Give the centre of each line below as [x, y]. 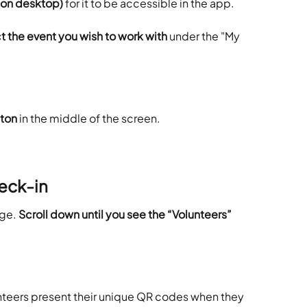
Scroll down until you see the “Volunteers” [126, 214]
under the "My [206, 36]
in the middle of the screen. [89, 119]
